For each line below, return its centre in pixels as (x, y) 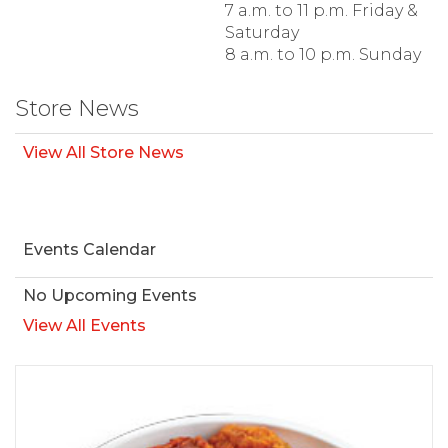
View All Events (84, 325)
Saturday (262, 32)
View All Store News (103, 152)
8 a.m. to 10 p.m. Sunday (323, 54)
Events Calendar (89, 249)
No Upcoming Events (110, 295)
